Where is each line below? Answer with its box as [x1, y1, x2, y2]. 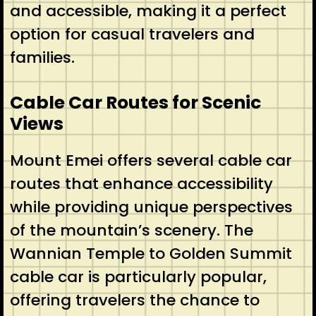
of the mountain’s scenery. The [9, 219, 253, 241]
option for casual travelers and [9, 23, 255, 45]
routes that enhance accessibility [9, 172, 273, 195]
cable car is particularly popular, [9, 265, 267, 288]
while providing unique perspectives [9, 195, 293, 218]
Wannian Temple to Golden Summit [9, 242, 292, 265]
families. [9, 46, 75, 68]
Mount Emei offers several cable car [9, 149, 292, 171]
